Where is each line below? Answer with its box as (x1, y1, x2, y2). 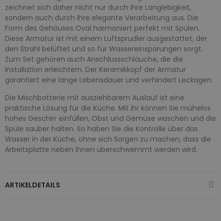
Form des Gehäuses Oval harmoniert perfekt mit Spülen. (5, 23, 200, 33)
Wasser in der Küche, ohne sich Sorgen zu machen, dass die (5, 134, 211, 144)
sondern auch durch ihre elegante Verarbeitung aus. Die (5, 12, 198, 23)
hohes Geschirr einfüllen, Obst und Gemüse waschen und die (5, 113, 216, 123)
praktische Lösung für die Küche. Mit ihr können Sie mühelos (5, 103, 211, 113)
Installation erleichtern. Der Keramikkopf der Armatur (5, 64, 186, 74)
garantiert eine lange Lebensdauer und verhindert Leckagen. (5, 74, 213, 85)
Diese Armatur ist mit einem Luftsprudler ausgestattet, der (5, 33, 207, 43)
